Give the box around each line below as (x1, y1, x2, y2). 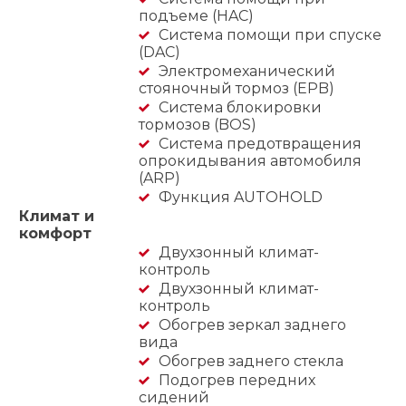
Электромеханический (159, 63, 335, 81)
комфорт (19, 225, 92, 243)
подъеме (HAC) (139, 7, 254, 25)
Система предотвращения (159, 135, 362, 153)
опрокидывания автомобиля (139, 152, 362, 170)
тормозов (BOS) (139, 116, 256, 134)
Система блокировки (159, 99, 322, 117)
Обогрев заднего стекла (159, 353, 343, 371)
